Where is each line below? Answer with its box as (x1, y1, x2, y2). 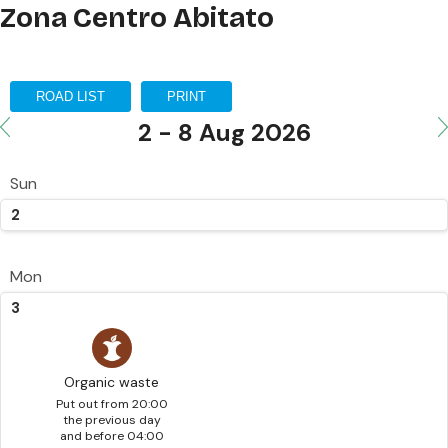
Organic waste (64, 373, 160, 391)
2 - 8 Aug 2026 (137, 117, 311, 148)
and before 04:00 (59, 428, 164, 444)
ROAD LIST (36, 89, 105, 104)
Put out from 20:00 (55, 396, 168, 412)
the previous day (62, 412, 161, 428)
